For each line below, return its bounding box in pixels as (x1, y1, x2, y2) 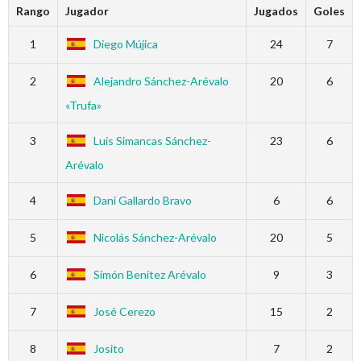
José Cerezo (93, 305, 156, 319)
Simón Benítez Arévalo (93, 268, 206, 282)
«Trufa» (64, 98, 102, 112)
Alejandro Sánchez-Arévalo (93, 74, 229, 89)
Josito (93, 342, 124, 356)
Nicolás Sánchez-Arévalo (93, 230, 217, 245)
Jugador (64, 4, 109, 19)
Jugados (254, 4, 298, 19)
